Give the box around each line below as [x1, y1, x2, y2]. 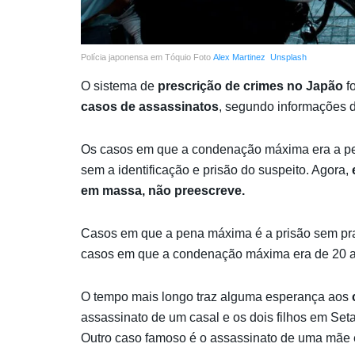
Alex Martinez [213, 52, 265, 62]
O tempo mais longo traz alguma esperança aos [81, 289, 349, 303]
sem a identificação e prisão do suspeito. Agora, [81, 162, 352, 177]
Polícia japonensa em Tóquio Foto [81, 52, 213, 62]
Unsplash [270, 52, 307, 62]
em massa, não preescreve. [81, 183, 245, 197]
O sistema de [81, 78, 158, 93]
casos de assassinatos [81, 99, 219, 113]
